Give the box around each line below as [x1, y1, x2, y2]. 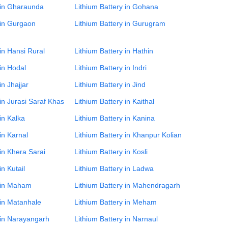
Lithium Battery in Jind [74, 80, 146, 89]
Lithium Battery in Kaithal [74, 97, 154, 105]
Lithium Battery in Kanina [74, 114, 155, 122]
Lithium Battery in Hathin [74, 47, 153, 55]
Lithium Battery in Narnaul [74, 215, 158, 223]
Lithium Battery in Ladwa [74, 164, 154, 173]
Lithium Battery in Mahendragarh [74, 181, 180, 189]
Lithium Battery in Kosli [74, 148, 148, 156]
